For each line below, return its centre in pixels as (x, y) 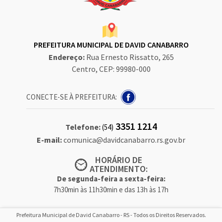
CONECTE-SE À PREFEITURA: (72, 97)
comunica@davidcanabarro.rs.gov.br (124, 140)
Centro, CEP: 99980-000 (111, 69)
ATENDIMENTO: (118, 169)
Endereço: (67, 57)
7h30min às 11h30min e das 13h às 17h (111, 190)
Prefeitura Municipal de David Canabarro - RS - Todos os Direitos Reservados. (111, 215)
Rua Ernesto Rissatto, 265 (130, 57)
